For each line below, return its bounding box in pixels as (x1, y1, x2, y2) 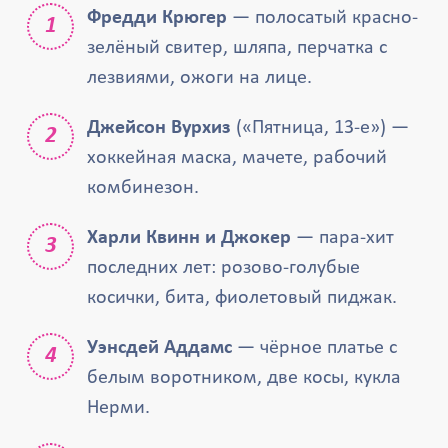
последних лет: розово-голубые (87, 258, 361, 278)
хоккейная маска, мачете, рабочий (87, 148, 388, 168)
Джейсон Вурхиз (87, 118, 232, 138)
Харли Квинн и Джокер (87, 228, 292, 248)
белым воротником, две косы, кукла (87, 368, 402, 388)
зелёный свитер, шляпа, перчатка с (87, 38, 388, 58)
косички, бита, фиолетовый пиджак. (87, 288, 398, 308)
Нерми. (87, 398, 151, 418)
